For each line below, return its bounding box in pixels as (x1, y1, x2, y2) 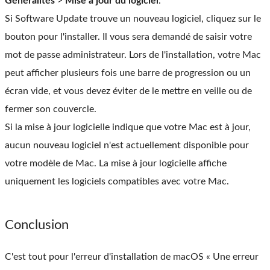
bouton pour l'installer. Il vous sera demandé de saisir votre (5, 32, 252, 42)
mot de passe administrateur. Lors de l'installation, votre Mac (5, 50, 261, 60)
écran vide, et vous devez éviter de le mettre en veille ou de (5, 86, 252, 96)
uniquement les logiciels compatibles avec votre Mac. (5, 177, 229, 187)
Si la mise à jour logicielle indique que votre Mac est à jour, (5, 122, 251, 133)
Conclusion (5, 218, 69, 232)
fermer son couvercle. (5, 104, 96, 115)
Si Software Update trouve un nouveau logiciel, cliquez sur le (5, 14, 261, 24)
